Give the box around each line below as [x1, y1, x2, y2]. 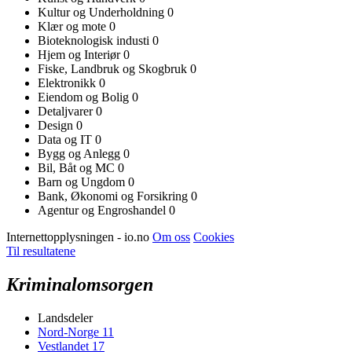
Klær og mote [38, 19, 109, 33]
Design [38, 118, 76, 132]
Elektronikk [38, 75, 99, 90]
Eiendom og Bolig [38, 90, 132, 104]
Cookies [193, 229, 234, 244]
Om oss [152, 229, 190, 244]
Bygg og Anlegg [38, 146, 123, 160]
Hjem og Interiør [38, 47, 123, 61]
